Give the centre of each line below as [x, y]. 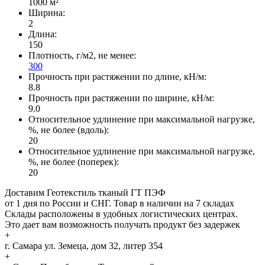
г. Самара [23, 246]
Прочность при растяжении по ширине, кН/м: [121, 98]
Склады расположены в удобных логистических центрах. [121, 214]
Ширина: [47, 13]
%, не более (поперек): [74, 162]
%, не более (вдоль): [69, 130]
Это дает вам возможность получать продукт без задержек [122, 225]
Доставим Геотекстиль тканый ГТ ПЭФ [85, 193]
